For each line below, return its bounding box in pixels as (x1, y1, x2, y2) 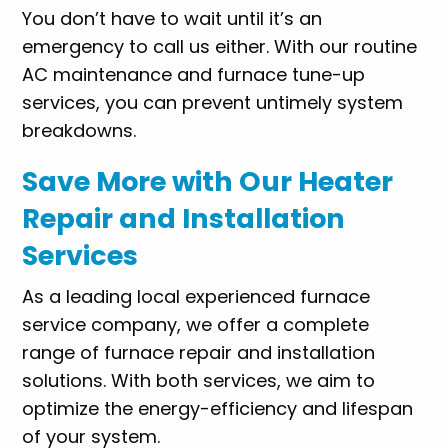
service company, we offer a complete (22, 311, 370, 337)
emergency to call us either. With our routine (22, 33, 418, 59)
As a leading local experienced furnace (22, 283, 371, 309)
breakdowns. (22, 117, 137, 143)
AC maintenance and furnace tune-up (22, 61, 366, 87)
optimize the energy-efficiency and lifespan (22, 395, 414, 421)
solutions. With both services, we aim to (22, 367, 376, 393)
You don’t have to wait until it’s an (22, 5, 323, 31)
